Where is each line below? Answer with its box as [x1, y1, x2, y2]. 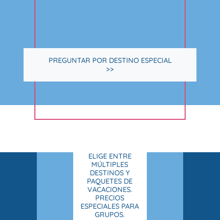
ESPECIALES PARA [81, 202, 139, 211]
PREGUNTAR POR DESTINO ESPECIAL [48, 56, 172, 65]
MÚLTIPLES [91, 160, 129, 169]
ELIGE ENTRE [88, 152, 132, 161]
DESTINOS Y [90, 168, 130, 178]
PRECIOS [95, 193, 125, 203]
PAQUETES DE [87, 177, 133, 186]
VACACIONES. [87, 185, 133, 194]
